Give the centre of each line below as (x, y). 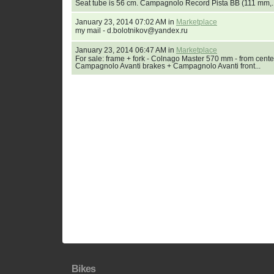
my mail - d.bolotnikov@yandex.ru (131, 31)
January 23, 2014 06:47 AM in (126, 50)
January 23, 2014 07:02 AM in (126, 22)
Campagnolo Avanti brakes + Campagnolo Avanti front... (168, 66)
